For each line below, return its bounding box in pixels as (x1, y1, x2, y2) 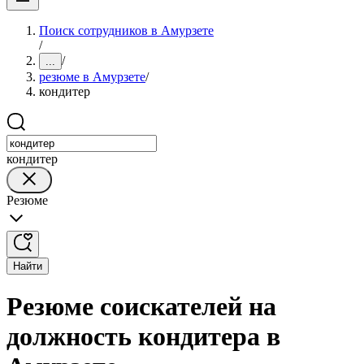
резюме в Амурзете (39, 70, 145, 84)
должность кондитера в (6, 322, 280, 352)
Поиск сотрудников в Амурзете (39, 24, 214, 37)
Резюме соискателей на (6, 292, 276, 322)
